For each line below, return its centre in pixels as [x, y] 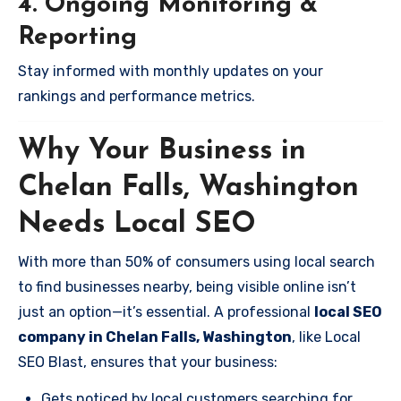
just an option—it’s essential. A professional [166, 311]
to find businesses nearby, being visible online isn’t [187, 286]
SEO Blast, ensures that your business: [148, 362]
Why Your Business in [162, 151]
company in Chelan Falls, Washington [155, 337]
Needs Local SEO [137, 225]
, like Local [326, 337]
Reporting [77, 37]
